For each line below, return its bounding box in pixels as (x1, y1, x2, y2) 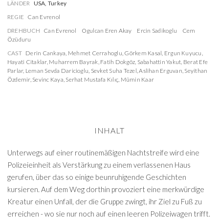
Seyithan (184, 67, 208, 74)
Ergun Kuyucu (164, 49, 202, 57)
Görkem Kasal (124, 49, 162, 57)
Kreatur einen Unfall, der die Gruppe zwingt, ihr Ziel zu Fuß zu (7, 197, 202, 206)
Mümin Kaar (120, 76, 154, 83)
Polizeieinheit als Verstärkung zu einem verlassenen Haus (7, 160, 191, 169)
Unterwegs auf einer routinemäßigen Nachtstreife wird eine (7, 148, 199, 157)
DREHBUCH (7, 27, 40, 34)
